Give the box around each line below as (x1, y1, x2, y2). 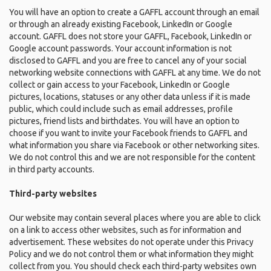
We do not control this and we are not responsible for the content (9, 152, 255, 162)
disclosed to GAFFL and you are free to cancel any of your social (9, 56, 247, 65)
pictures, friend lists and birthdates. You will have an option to (9, 116, 240, 126)
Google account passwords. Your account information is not (9, 44, 232, 53)
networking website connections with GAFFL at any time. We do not (9, 68, 261, 77)
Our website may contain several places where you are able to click (9, 213, 261, 223)
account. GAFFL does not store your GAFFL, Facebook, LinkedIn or (9, 31, 252, 41)
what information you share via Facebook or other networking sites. (9, 140, 260, 150)
